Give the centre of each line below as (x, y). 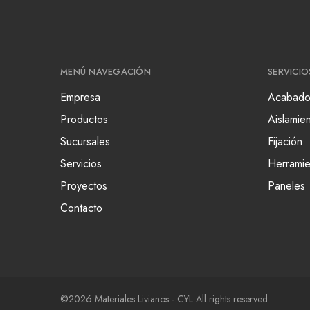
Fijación (285, 142)
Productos (84, 119)
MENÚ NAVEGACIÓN (106, 72)
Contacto (81, 208)
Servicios (81, 164)
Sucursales (85, 142)
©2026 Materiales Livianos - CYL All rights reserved (164, 299)
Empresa (80, 97)
